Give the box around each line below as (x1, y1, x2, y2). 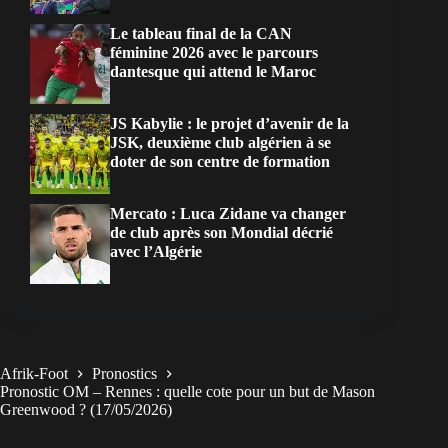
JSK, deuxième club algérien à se (110, 133, 331, 151)
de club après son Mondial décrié (110, 223, 333, 241)
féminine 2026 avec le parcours (110, 43, 318, 61)
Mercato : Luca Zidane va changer (110, 204, 346, 222)
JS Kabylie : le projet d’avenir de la (110, 114, 349, 132)
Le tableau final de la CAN (110, 24, 292, 42)
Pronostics (92, 364, 157, 382)
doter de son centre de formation (110, 152, 330, 170)
